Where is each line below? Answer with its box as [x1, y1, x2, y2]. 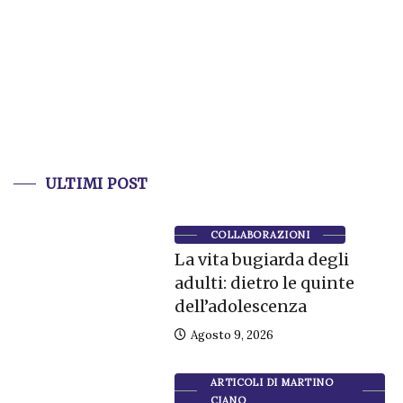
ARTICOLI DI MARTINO [210, 375, 334, 389]
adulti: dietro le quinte [174, 273, 354, 294]
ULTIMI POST [45, 175, 149, 193]
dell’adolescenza [174, 296, 307, 318]
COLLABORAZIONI [210, 228, 309, 242]
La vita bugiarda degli [174, 249, 349, 271]
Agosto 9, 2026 [187, 327, 273, 344]
